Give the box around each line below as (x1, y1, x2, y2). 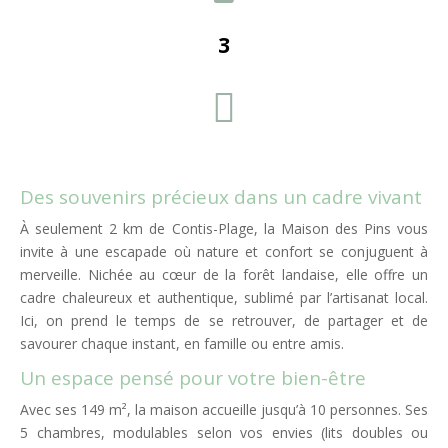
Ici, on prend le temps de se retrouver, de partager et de (20, 311, 428, 331)
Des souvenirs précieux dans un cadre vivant (20, 184, 422, 211)
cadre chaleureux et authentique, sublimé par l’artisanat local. (20, 288, 428, 308)
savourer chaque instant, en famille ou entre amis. (20, 334, 344, 354)
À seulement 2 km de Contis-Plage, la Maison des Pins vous (20, 219, 428, 239)
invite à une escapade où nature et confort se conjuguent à (20, 242, 428, 262)
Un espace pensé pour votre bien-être (20, 365, 366, 392)
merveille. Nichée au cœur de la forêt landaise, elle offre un (20, 265, 428, 285)
